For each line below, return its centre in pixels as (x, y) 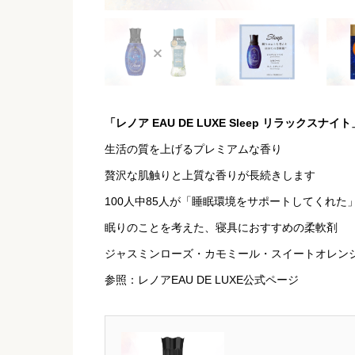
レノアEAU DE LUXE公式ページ (218, 279)
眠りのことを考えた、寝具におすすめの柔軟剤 (221, 227)
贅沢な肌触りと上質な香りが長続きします (210, 175)
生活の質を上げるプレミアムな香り (193, 149)
